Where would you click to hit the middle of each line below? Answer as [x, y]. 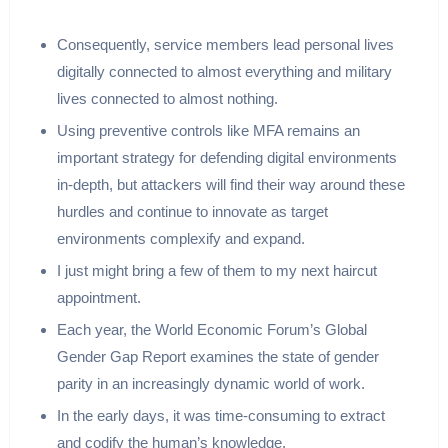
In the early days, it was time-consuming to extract [220, 415]
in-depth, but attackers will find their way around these [230, 184]
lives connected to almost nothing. [167, 98]
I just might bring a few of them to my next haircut [216, 270]
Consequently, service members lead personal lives [225, 44]
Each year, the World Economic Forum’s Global [211, 329]
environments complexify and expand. [180, 238]
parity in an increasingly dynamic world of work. [210, 383]
